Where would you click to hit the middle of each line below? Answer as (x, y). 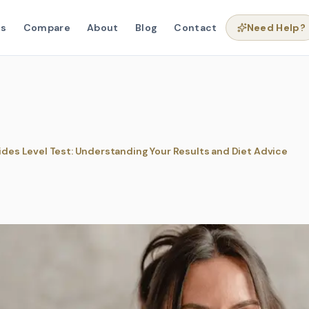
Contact (196, 28)
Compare (47, 28)
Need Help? (276, 28)
